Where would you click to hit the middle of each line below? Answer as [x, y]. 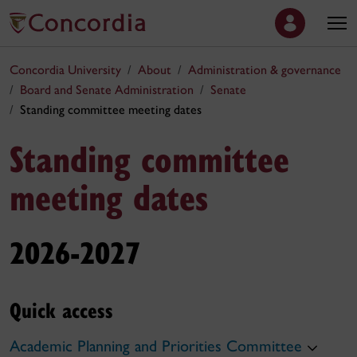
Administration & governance [265, 70]
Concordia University [65, 70]
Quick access [61, 310]
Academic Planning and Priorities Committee [156, 346]
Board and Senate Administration [107, 90]
